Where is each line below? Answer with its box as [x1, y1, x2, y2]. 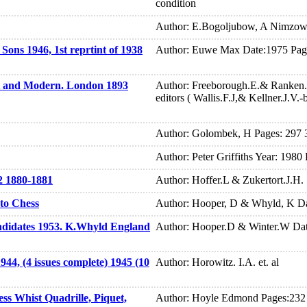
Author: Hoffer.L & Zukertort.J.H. [156, 174, 304, 186]
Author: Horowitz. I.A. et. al [156, 256, 279, 269]
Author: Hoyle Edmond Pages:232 [156, 292, 306, 304]
